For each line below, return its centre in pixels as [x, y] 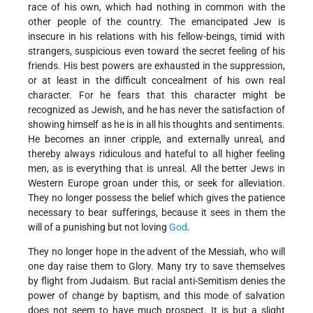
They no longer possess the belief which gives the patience [156, 197]
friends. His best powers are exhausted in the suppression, [156, 65]
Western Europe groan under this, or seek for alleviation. [156, 183]
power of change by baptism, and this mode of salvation [156, 295]
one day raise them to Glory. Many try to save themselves [156, 266]
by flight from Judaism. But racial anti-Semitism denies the [156, 281]
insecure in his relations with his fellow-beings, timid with [156, 36]
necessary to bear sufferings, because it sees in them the [156, 212]
